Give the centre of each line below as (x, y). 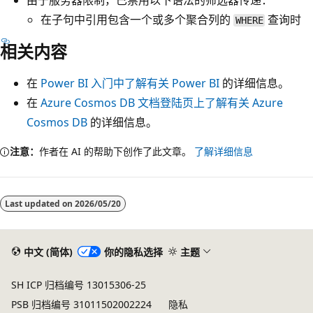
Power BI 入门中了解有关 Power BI (130, 83)
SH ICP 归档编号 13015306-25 (79, 285)
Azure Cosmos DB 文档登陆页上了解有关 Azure (162, 103)
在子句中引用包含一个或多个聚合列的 (137, 20)
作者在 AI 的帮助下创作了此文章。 (117, 152)
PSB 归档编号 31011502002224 (81, 304)
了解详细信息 (224, 152)
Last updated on (40, 204)
